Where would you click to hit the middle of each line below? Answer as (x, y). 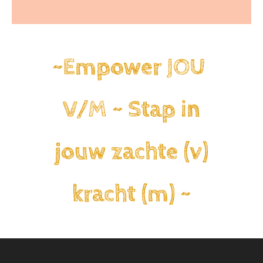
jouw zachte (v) (131, 151)
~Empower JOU (131, 67)
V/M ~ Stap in (131, 109)
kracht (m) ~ (131, 194)
